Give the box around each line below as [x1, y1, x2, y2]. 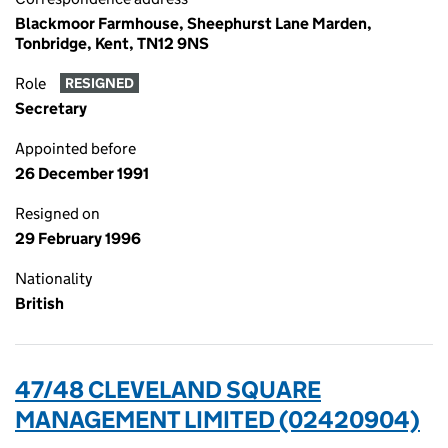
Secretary [15, 99, 87, 118]
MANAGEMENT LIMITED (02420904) [15, 405, 420, 434]
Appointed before [15, 139, 136, 158]
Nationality [15, 269, 92, 288]
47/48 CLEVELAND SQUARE [15, 375, 321, 404]
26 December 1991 [15, 164, 149, 183]
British [15, 294, 64, 313]
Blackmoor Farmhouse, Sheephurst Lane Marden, [15, 14, 372, 33]
